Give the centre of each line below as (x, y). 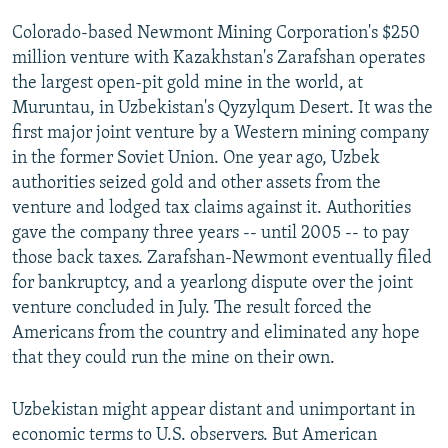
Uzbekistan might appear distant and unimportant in (213, 411)
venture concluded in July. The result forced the (192, 309)
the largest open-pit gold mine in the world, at (187, 84)
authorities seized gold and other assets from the (196, 184)
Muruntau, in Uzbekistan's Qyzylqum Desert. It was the (222, 109)
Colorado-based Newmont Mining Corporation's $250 (216, 34)
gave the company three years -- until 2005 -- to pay (210, 234)
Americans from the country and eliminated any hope (216, 334)
